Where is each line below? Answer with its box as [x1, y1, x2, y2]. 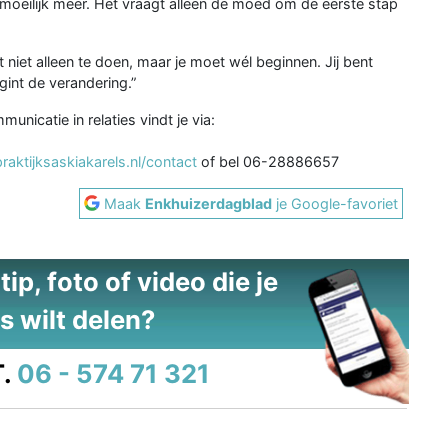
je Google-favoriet [272, 194, 399, 212]
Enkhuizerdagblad [145, 194, 273, 212]
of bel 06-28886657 [197, 152, 339, 170]
